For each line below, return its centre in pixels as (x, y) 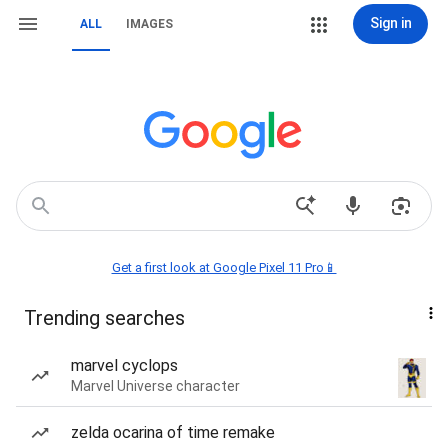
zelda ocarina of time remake (173, 432)
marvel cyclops (124, 365)
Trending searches (104, 318)
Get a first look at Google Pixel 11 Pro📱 (224, 267)
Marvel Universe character (155, 386)
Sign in (390, 23)
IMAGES (149, 24)
